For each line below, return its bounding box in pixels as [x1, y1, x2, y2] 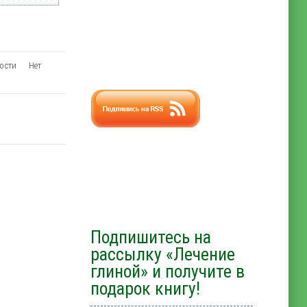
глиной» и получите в [90, 260, 245, 282]
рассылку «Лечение [90, 243, 236, 265]
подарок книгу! [90, 278, 201, 299]
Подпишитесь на [90, 226, 212, 247]
